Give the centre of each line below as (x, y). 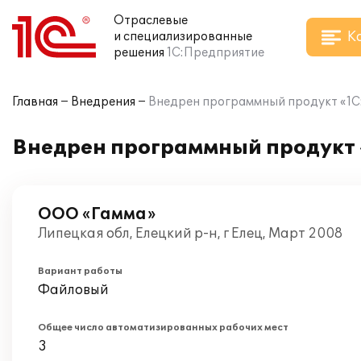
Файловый (73, 290)
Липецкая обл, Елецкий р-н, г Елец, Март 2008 (190, 234)
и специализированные (183, 37)
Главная (35, 102)
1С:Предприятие (216, 53)
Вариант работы (80, 271)
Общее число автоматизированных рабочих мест (163, 328)
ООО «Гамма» (97, 214)
